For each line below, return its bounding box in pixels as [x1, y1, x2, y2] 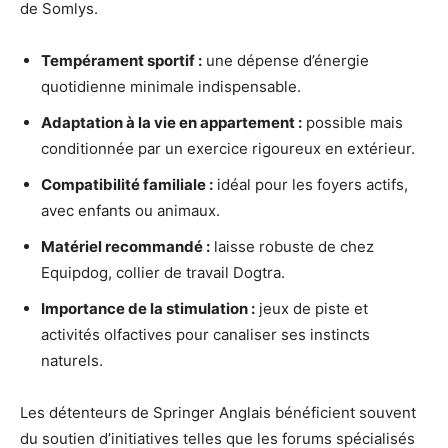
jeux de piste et [255, 298, 368, 318]
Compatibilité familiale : [41, 174, 213, 194]
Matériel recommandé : [41, 236, 210, 256]
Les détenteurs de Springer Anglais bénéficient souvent [20, 402, 416, 422]
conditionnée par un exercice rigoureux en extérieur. [41, 138, 415, 158]
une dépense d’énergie [202, 50, 369, 70]
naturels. [41, 350, 103, 370]
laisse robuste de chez [210, 236, 374, 256]
